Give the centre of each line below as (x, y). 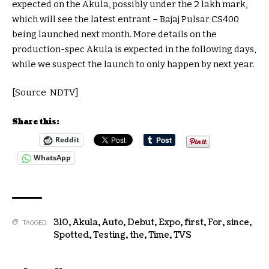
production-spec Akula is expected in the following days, (134, 49)
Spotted (71, 235)
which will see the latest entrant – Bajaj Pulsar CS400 (125, 19)
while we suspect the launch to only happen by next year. (133, 64)
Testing (109, 235)
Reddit (67, 140)
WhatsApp (52, 158)
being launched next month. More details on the (114, 34)
